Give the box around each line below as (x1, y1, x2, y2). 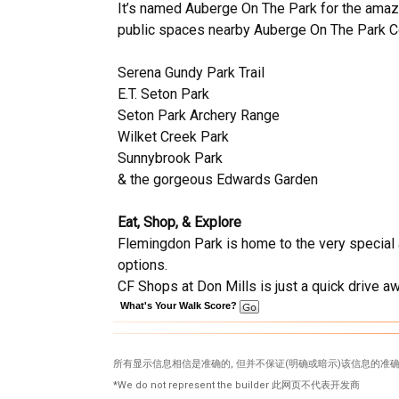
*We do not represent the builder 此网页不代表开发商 (113, 379, 360, 391)
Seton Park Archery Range (118, 107, 280, 124)
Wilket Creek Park (118, 128, 229, 145)
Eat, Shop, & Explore (118, 214, 241, 231)
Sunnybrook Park (118, 150, 223, 167)
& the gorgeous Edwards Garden (118, 171, 318, 188)
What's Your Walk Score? (120, 300, 240, 311)
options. (118, 256, 171, 273)
